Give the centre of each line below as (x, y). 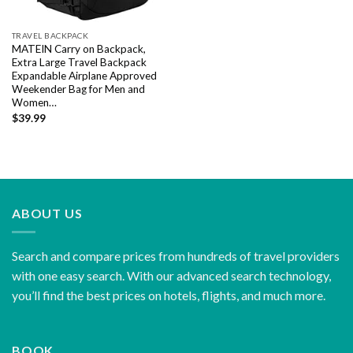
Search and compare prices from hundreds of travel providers (176, 256)
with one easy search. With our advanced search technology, (171, 276)
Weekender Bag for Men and (78, 89)
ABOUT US (47, 213)
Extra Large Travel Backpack (79, 62)
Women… (34, 102)
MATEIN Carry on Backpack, (78, 48)
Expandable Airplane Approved (84, 75)
